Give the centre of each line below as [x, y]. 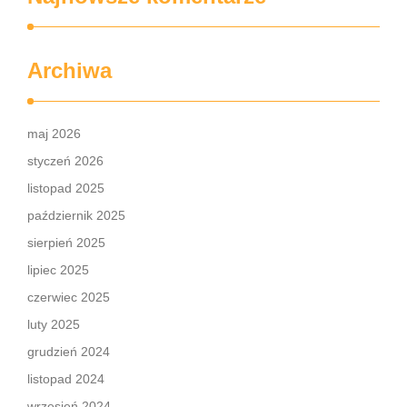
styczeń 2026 [65, 161]
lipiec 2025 [58, 270]
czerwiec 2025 [69, 297]
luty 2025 [54, 324]
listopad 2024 [66, 379]
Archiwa [69, 70]
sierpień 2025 [66, 243]
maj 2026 [54, 134]
